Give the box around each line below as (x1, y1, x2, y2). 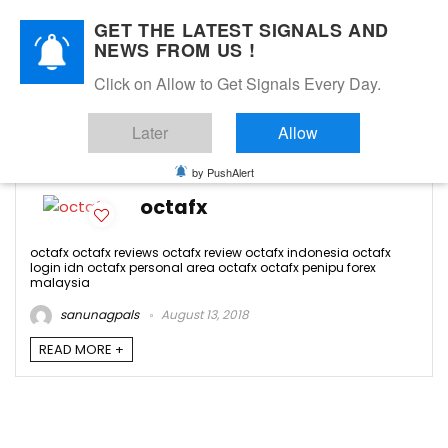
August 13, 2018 (158, 306, 249, 324)
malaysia (30, 274, 90, 291)
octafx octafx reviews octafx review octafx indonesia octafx (30, 244, 391, 261)
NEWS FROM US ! (94, 37, 256, 63)
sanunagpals (57, 306, 139, 324)
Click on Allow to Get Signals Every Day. (94, 72, 381, 95)
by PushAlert (192, 164, 254, 180)
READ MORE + (39, 340, 124, 360)
